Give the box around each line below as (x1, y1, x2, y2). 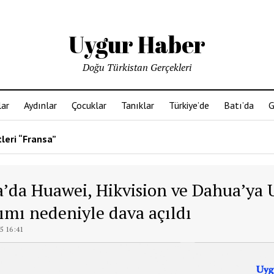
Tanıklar (121, 99, 154, 111)
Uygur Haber (68, 29, 206, 60)
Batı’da (224, 99, 254, 111)
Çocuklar (72, 99, 106, 111)
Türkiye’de (169, 99, 209, 111)
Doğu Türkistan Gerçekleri (83, 61, 191, 74)
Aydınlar (24, 99, 57, 111)
